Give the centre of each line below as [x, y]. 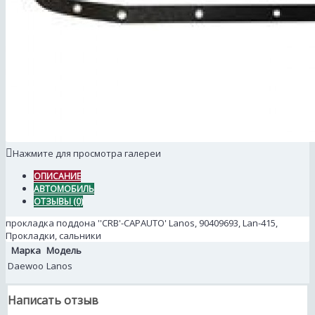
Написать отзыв [53, 301]
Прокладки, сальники [53, 236]
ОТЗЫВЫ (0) [58, 202]
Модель [64, 251]
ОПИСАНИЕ [57, 176]
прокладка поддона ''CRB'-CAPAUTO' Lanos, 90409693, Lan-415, [142, 223]
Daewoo [26, 266]
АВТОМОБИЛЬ [64, 189]
